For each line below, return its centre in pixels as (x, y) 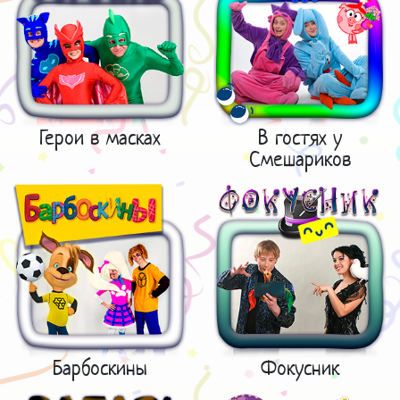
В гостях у (300, 137)
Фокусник (300, 367)
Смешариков (300, 158)
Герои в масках (100, 137)
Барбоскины (100, 367)
